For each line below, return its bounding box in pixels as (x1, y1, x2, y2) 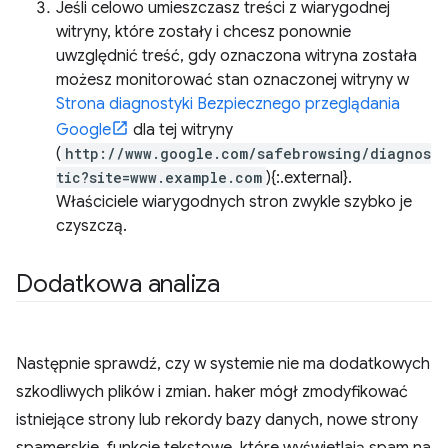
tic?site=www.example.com (56, 168, 262, 187)
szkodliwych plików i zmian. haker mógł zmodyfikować (16, 382, 408, 402)
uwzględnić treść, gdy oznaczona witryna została (56, 46, 417, 66)
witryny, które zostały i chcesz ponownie (56, 22, 351, 42)
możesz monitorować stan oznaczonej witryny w (56, 70, 409, 90)
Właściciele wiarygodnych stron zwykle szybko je (56, 192, 412, 212)
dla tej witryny (129, 120, 233, 140)
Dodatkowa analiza (16, 269, 220, 299)
